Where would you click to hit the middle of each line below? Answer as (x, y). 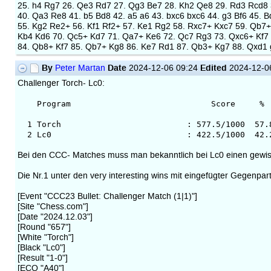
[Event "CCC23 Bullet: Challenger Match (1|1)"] (107, 196)
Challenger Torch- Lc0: (61, 83)
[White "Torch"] (45, 237)
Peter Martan (80, 68)
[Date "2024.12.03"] (55, 217)
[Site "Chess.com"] (53, 206)
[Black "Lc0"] (41, 247)
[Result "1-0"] (42, 258)
